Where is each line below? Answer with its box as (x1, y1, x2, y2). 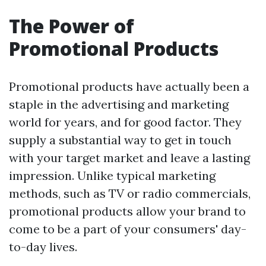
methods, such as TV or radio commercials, (9, 186, 251, 201)
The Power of (9, 13, 134, 39)
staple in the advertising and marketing (9, 97, 229, 112)
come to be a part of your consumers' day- (9, 221, 246, 236)
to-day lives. (9, 239, 77, 254)
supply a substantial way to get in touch (9, 132, 232, 147)
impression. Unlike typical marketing (9, 168, 216, 183)
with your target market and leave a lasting (9, 150, 250, 165)
